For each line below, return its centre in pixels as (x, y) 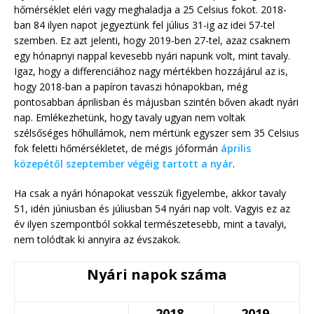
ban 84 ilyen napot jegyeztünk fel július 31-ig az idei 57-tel (144, 25)
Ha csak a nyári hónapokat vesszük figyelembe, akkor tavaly (150, 193)
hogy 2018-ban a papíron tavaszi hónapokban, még (131, 87)
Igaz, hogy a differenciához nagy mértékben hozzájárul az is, (151, 71)
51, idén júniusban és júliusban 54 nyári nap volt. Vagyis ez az (152, 209)
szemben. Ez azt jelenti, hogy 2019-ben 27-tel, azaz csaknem (152, 41)
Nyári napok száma (157, 275)
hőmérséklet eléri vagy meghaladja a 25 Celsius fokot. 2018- (150, 10)
